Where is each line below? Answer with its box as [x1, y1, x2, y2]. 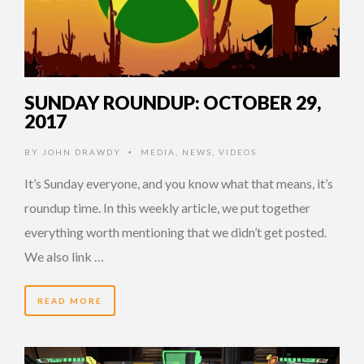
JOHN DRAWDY [42, 146, 121, 157]
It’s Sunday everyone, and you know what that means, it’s [24, 175, 333, 191]
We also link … [24, 248, 104, 264]
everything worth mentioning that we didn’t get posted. [24, 223, 327, 240]
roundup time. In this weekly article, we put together [24, 199, 310, 215]
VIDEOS [219, 146, 257, 157]
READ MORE [37, 295, 102, 305]
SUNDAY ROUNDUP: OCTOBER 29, [24, 90, 321, 114]
